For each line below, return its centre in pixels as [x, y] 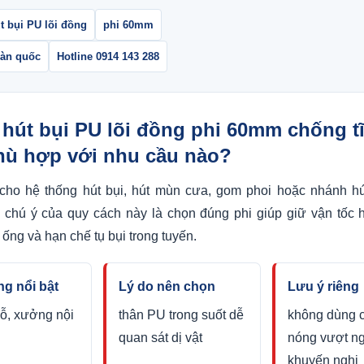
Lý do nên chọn [167, 286]
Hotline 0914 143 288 [108, 56]
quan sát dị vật [161, 338]
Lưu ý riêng [323, 286]
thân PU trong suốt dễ [182, 315]
